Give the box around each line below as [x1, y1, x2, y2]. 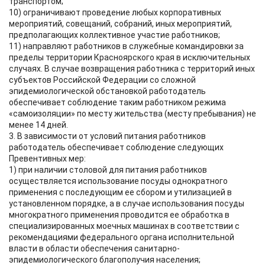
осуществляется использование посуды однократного [9, 176, 228, 186]
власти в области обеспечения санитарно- [9, 244, 180, 253]
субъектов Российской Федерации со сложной [9, 75, 196, 85]
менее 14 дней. [9, 120, 68, 130]
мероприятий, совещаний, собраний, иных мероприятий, [9, 19, 232, 28]
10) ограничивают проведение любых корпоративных [9, 8, 221, 17]
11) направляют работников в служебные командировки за [9, 41, 244, 51]
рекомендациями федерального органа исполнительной [9, 232, 234, 242]
